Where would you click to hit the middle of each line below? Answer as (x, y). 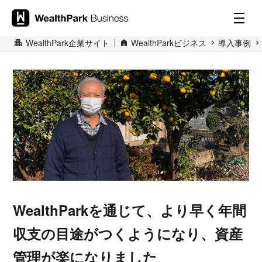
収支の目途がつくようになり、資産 (128, 234)
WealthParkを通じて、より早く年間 (130, 210)
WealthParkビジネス (169, 43)
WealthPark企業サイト (68, 43)
